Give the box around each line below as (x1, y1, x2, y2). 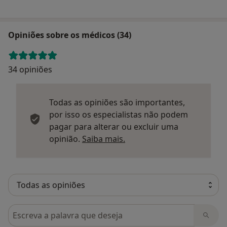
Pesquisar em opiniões (8, 204, 98, 215)
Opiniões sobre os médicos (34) (8, 29, 131, 41)
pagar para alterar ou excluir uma (49, 121, 178, 132)
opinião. (49, 133, 82, 144)
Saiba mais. (82, 133, 125, 144)
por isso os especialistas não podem (49, 108, 188, 120)
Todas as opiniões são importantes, (49, 96, 185, 108)
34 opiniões (8, 63, 52, 75)
